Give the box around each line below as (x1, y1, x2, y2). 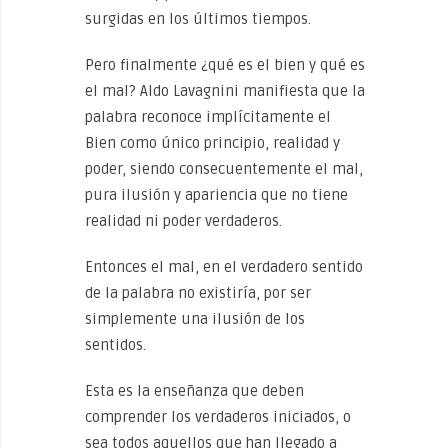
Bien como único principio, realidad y (85, 134, 340, 152)
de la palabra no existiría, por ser (85, 284, 311, 302)
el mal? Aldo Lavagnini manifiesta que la (85, 82, 365, 100)
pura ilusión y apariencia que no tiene (85, 186, 348, 204)
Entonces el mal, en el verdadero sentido (85, 258, 363, 276)
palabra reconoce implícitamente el (85, 108, 335, 126)
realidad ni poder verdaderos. (85, 212, 282, 230)
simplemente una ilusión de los (85, 310, 305, 328)
